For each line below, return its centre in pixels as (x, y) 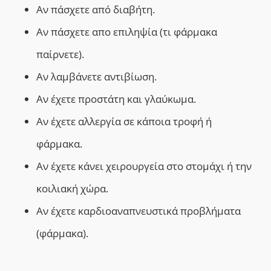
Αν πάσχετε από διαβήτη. (96, 10)
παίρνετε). (60, 54)
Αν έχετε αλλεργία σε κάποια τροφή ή (124, 122)
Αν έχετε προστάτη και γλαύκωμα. (116, 99)
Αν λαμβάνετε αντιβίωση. (96, 77)
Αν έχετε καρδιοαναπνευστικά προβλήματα (139, 211)
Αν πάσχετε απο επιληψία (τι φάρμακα (127, 32)
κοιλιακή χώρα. (72, 189)
